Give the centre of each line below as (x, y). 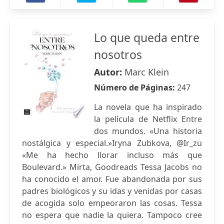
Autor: (109, 72)
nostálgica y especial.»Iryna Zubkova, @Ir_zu (112, 143)
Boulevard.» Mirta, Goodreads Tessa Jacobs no (112, 167)
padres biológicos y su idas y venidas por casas (112, 191)
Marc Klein (147, 72)
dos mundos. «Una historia (148, 131)
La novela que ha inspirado (148, 107)
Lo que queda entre (147, 37)
